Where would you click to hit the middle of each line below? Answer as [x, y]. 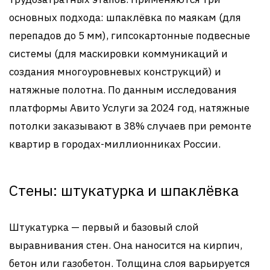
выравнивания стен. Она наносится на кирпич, [126, 245]
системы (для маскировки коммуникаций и [118, 53]
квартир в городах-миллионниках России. [115, 144]
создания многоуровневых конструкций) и [115, 71]
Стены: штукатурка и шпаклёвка [124, 190]
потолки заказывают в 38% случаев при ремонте [130, 126]
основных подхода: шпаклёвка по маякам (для [125, 17]
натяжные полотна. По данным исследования [123, 89]
